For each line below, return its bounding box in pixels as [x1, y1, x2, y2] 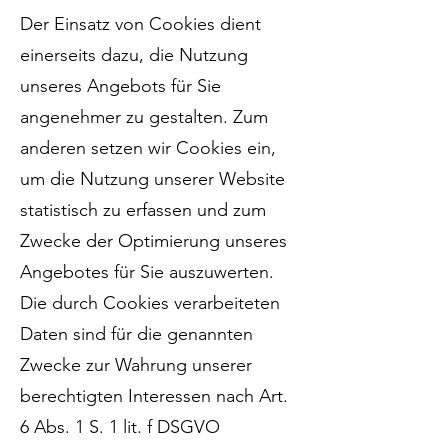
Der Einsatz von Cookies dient [20, 13, 261, 35]
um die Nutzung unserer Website [20, 168, 285, 190]
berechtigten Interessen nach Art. [20, 385, 288, 407]
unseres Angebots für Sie [20, 75, 221, 97]
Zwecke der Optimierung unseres [20, 230, 287, 252]
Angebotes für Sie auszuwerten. [20, 261, 274, 283]
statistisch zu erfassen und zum [20, 199, 266, 221]
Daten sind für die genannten [20, 323, 253, 345]
